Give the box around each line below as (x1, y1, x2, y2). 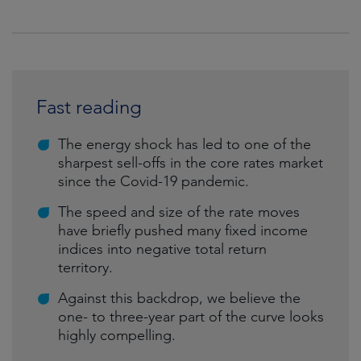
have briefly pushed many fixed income (58, 222, 308, 239)
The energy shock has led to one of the (58, 135, 311, 153)
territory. (58, 259, 113, 276)
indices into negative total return (58, 240, 267, 258)
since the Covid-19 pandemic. (58, 172, 249, 190)
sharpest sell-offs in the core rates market (58, 154, 323, 172)
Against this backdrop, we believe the (58, 289, 301, 307)
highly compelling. (58, 326, 176, 344)
